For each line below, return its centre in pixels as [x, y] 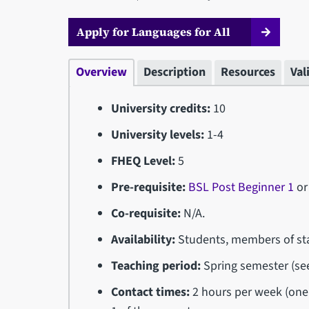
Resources [248, 72]
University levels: [158, 134]
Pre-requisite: [149, 187]
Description [174, 72]
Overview [101, 72]
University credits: [161, 108]
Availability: [143, 239]
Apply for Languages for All [153, 31]
